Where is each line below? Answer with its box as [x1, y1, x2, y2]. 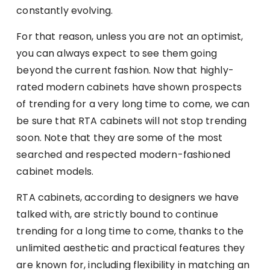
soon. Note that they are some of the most [16, 130, 223, 145]
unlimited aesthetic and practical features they [16, 240, 245, 255]
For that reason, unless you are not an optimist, [16, 29, 243, 43]
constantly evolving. [16, 3, 116, 17]
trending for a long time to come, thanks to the [16, 224, 244, 238]
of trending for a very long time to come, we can [16, 96, 250, 111]
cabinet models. [16, 164, 96, 178]
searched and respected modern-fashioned [16, 147, 231, 162]
